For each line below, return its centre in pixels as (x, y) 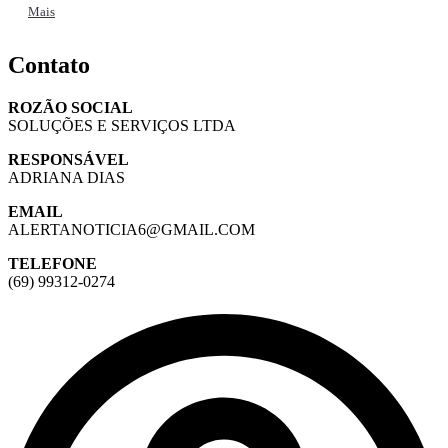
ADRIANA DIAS (66, 177)
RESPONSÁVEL (68, 159)
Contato (49, 64)
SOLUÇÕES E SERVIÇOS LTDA (122, 125)
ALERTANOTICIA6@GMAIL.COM (131, 229)
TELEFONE (52, 263)
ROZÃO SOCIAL (70, 107)
